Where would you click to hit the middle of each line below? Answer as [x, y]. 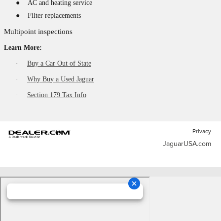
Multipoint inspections [38, 32]
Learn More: [23, 48]
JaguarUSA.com [187, 144]
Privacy [202, 131]
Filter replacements [54, 16]
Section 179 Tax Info [57, 95]
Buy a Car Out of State [59, 63]
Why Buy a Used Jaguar [61, 79]
